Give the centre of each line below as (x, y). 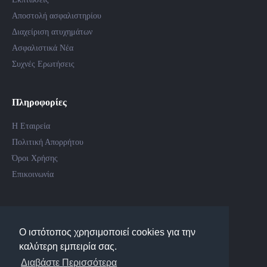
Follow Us (32, 217)
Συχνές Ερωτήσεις (43, 64)
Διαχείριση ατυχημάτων (52, 32)
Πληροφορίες (39, 102)
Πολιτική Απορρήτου (48, 142)
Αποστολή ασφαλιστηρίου (57, 16)
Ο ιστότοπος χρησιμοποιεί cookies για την (107, 232)
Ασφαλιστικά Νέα (43, 48)
